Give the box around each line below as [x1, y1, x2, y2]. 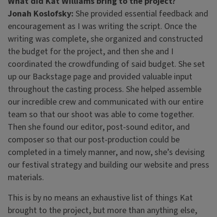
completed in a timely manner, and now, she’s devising [8, 146, 205, 159]
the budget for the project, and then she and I [8, 46, 173, 58]
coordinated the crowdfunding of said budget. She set [8, 58, 205, 71]
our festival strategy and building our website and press [8, 159, 209, 171]
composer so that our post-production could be [8, 134, 180, 146]
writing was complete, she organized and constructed [8, 33, 203, 46]
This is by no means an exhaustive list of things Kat [8, 192, 193, 204]
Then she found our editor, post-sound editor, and [8, 121, 190, 134]
